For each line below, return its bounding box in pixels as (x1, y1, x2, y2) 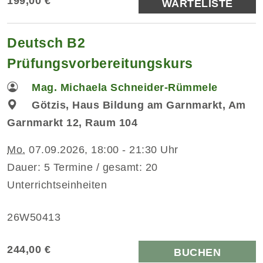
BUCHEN (174, 246, 221, 258)
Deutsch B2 (7, 35, 85, 50)
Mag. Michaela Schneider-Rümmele (32, 81, 218, 93)
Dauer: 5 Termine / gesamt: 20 (7, 161, 158, 173)
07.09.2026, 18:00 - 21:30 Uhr (25, 143, 178, 156)
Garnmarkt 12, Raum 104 (7, 116, 137, 129)
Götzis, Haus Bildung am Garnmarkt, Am (32, 99, 246, 111)
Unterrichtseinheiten (7, 178, 107, 191)
